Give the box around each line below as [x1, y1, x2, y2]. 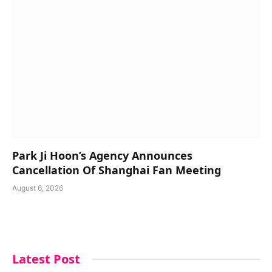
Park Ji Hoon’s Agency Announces [12, 148, 192, 163]
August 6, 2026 [12, 183, 63, 192]
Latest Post [12, 250, 80, 267]
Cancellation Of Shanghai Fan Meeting [12, 162, 221, 177]
